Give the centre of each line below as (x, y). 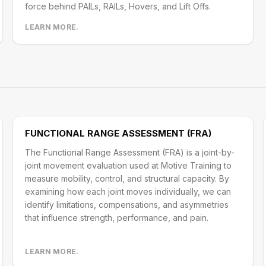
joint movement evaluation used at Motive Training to (129, 165)
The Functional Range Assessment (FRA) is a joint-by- (130, 152)
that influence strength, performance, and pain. (117, 218)
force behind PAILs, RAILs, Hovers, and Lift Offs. (118, 6)
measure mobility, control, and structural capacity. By (127, 178)
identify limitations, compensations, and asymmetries (127, 205)
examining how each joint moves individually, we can (128, 191)
